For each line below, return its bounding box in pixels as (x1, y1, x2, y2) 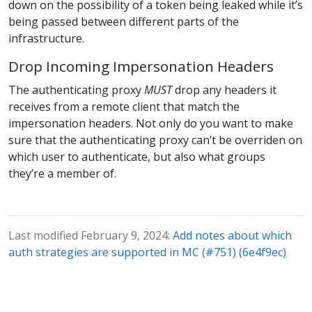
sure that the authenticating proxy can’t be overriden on (8, 132, 302, 148)
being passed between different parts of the (8, 13, 239, 29)
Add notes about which (173, 228, 292, 244)
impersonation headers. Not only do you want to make (8, 116, 293, 132)
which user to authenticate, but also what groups (8, 149, 265, 165)
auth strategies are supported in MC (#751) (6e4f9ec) (8, 244, 286, 260)
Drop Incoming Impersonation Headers (8, 56, 274, 76)
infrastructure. (8, 30, 84, 46)
